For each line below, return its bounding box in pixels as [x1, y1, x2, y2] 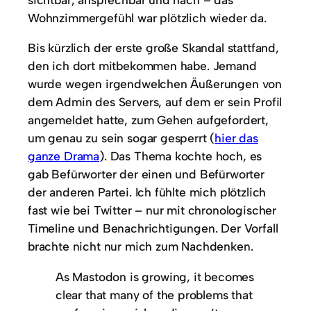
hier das [215, 131, 258, 146]
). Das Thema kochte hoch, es [99, 149, 262, 164]
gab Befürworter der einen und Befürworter [28, 167, 264, 182]
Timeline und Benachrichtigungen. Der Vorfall [28, 221, 278, 236]
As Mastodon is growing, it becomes [56, 269, 255, 284]
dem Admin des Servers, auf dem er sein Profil [28, 94, 283, 110]
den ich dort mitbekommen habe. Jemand [28, 58, 257, 74]
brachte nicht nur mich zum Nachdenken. [28, 239, 253, 254]
